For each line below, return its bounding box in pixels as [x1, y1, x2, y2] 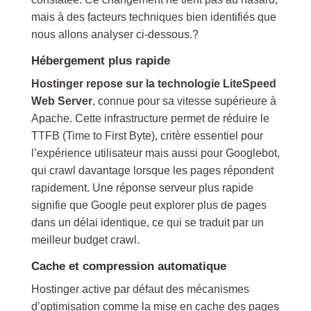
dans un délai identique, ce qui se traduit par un [31, 217, 264, 228]
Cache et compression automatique [31, 260, 226, 273]
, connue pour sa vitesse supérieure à [92, 95, 276, 107]
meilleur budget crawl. [31, 234, 140, 246]
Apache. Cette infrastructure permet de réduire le [31, 112, 269, 124]
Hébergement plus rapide [31, 54, 170, 67]
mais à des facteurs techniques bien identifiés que [31, 11, 276, 23]
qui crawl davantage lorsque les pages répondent [31, 165, 274, 176]
